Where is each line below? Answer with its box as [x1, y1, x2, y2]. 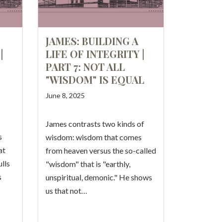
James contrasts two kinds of [46, 119, 144, 128]
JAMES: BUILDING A [46, 34, 138, 48]
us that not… [46, 186, 87, 195]
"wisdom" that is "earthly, [46, 159, 130, 168]
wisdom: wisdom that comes [46, 132, 142, 142]
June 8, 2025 [46, 91, 85, 100]
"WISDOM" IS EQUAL [46, 73, 144, 86]
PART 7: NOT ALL [46, 60, 125, 73]
